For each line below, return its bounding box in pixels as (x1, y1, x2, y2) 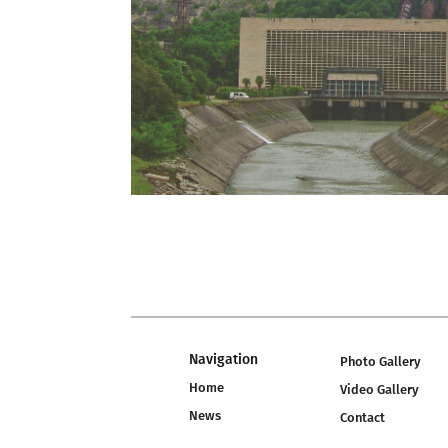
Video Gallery (340, 382, 419, 398)
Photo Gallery (340, 354, 421, 370)
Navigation (189, 351, 258, 369)
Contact (340, 410, 385, 426)
